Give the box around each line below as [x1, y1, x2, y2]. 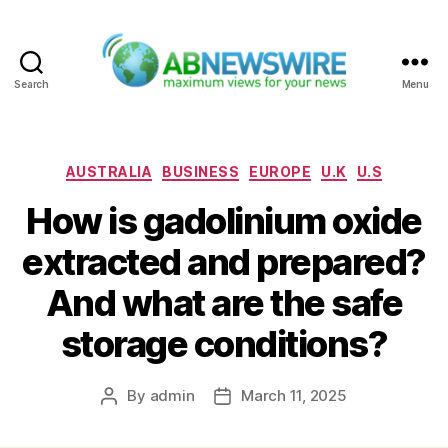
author [108, 409, 155, 429]
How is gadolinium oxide [26, 199, 422, 244]
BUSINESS [162, 162, 240, 180]
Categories [223, 156, 312, 178]
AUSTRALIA [65, 162, 153, 180]
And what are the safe [45, 281, 403, 326]
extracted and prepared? [22, 240, 426, 285]
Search [14, 77, 49, 90]
